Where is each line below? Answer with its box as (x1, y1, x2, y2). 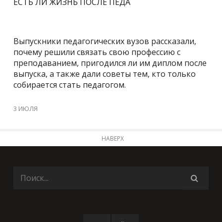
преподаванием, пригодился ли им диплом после (13, 57, 207, 68)
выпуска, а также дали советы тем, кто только (13, 68, 196, 79)
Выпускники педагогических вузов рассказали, (13, 35, 197, 47)
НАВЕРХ (102, 134, 124, 143)
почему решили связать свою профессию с (13, 46, 181, 57)
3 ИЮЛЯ (13, 104, 38, 113)
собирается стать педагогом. (13, 79, 126, 90)
